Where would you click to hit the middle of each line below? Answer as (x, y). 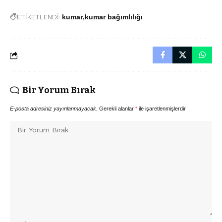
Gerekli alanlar (117, 109)
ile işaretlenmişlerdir (162, 109)
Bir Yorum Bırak (59, 90)
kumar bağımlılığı (114, 17)
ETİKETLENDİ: (39, 17)
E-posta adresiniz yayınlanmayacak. (54, 109)
